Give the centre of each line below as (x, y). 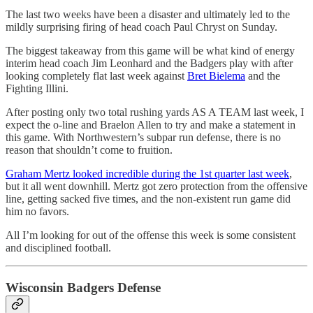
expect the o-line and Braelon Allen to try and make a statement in (151, 125)
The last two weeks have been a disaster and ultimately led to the (148, 15)
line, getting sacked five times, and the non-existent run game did (148, 199)
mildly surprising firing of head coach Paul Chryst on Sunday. (141, 27)
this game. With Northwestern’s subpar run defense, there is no (143, 138)
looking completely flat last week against (96, 76)
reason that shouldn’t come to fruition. (89, 150)
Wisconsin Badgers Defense (83, 288)
